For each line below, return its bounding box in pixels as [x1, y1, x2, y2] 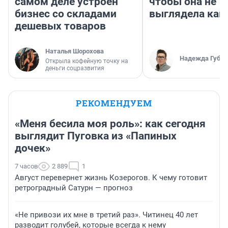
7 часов [15, 162, 38, 170]
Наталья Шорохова [45, 47, 104, 55]
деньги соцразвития [45, 65, 104, 72]
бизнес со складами [15, 8, 117, 20]
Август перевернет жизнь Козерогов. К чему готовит [15, 173, 207, 183]
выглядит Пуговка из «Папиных [15, 130, 177, 142]
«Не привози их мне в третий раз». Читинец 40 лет [15, 210, 198, 220]
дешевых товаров [15, 20, 106, 33]
